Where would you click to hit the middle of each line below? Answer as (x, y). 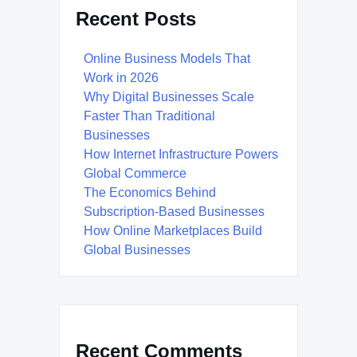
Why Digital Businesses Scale (169, 97)
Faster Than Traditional (149, 116)
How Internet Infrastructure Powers (181, 155)
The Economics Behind (150, 193)
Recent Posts (136, 19)
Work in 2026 (121, 78)
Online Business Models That (167, 59)
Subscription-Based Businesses (174, 212)
